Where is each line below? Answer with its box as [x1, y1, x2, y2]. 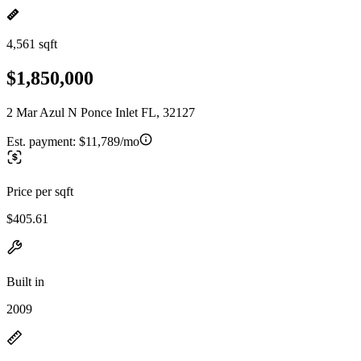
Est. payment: [6, 134, 79, 148]
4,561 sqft [6, 37, 57, 51]
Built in [6, 274, 44, 288]
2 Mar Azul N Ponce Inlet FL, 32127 [6, 105, 195, 119]
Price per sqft [6, 184, 73, 198]
